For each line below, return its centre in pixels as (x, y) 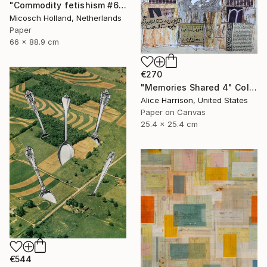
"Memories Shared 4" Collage (253, 88)
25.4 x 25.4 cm (169, 124)
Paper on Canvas (173, 112)
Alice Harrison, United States (194, 100)
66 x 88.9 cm (34, 41)
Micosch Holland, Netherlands (66, 18)
